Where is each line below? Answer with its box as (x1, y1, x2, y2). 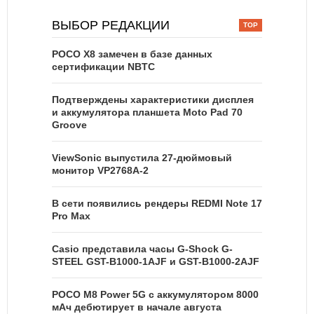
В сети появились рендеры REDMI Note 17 (52, 198, 262, 210)
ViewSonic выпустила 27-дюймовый (52, 152, 232, 164)
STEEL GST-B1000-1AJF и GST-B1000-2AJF (52, 256, 259, 268)
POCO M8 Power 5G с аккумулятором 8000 (52, 289, 259, 301)
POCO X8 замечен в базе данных (52, 48, 212, 60)
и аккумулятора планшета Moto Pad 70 (52, 107, 243, 118)
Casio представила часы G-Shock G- (52, 243, 233, 255)
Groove (52, 119, 87, 131)
